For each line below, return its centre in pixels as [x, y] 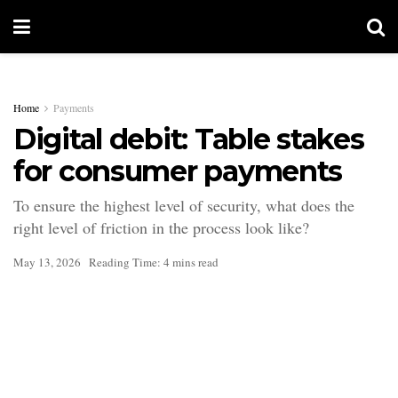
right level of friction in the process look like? [161, 227]
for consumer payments [178, 171]
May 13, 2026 [47, 262]
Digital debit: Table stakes [189, 139]
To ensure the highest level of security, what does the [184, 205]
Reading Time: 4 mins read [154, 262]
